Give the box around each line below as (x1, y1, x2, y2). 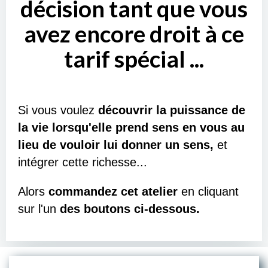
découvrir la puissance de (98, 103, 245, 117)
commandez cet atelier (48, 185, 181, 198)
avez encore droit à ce (24, 20, 244, 47)
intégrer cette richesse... (18, 156, 147, 169)
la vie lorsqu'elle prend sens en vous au (18, 121, 245, 134)
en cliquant (181, 185, 239, 198)
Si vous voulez (18, 103, 98, 117)
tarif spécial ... (64, 45, 204, 72)
